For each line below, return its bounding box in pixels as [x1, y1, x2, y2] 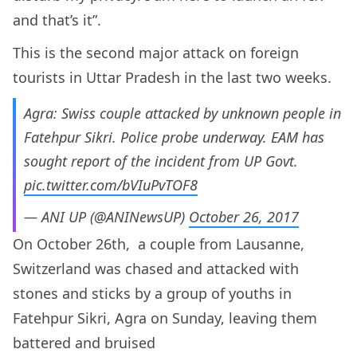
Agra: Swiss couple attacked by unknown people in [24, 104, 341, 124]
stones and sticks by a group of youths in [13, 284, 292, 304]
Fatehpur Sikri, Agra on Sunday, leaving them [13, 308, 317, 328]
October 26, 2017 [189, 207, 299, 227]
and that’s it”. [13, 10, 101, 30]
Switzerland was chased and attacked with [13, 259, 299, 279]
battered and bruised [13, 333, 155, 353]
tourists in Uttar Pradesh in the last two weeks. [13, 68, 335, 88]
